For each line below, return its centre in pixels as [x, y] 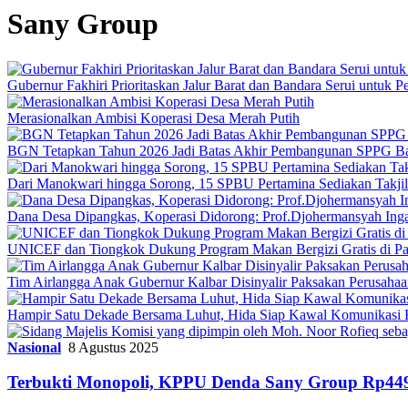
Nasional [34, 347]
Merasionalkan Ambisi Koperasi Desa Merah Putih [153, 117]
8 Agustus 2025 [113, 347]
